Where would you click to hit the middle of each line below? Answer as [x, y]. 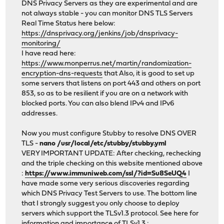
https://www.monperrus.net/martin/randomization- [107, 64]
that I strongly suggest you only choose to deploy [101, 204]
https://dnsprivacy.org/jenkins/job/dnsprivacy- [100, 34]
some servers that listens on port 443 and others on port [111, 84]
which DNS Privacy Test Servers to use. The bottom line [109, 194]
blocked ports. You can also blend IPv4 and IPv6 [98, 104]
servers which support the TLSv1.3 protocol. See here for [110, 214]
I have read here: [49, 54]
